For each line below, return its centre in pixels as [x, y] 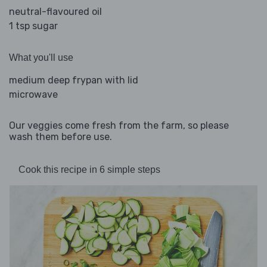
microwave [33, 95]
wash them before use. [60, 137]
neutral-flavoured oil [55, 12]
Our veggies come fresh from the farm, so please [119, 126]
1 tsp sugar [33, 26]
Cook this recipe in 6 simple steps [89, 170]
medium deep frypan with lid [74, 80]
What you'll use [41, 58]
